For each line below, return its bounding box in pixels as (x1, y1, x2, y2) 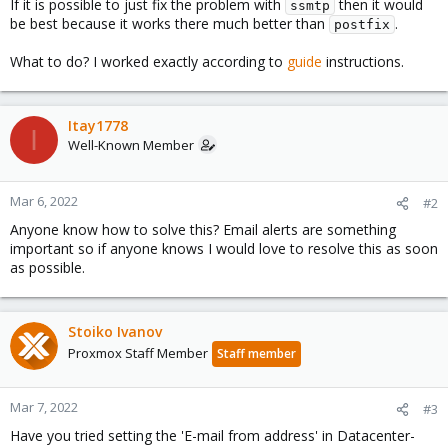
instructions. (322, 52, 404, 71)
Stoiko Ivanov (68, 322, 162, 341)
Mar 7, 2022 (10, 398, 78, 416)
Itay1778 (68, 116, 128, 135)
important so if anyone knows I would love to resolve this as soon (10, 239, 438, 258)
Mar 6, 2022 (10, 192, 78, 210)
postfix (334, 17, 390, 32)
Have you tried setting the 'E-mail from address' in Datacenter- (10, 426, 415, 445)
